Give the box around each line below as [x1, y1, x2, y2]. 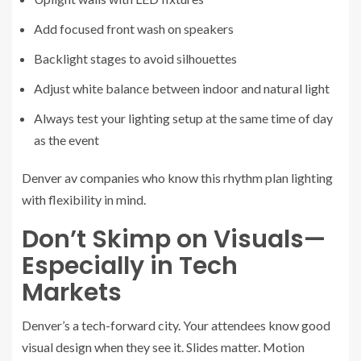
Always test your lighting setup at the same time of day [34, 110, 333, 126]
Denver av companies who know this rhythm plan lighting [22, 169, 333, 185]
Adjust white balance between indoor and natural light [34, 80, 330, 96]
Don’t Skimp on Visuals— [22, 222, 326, 256]
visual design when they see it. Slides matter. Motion [22, 338, 305, 355]
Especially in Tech [22, 248, 238, 283]
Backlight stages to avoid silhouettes [34, 50, 237, 66]
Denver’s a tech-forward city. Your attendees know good [22, 317, 330, 333]
